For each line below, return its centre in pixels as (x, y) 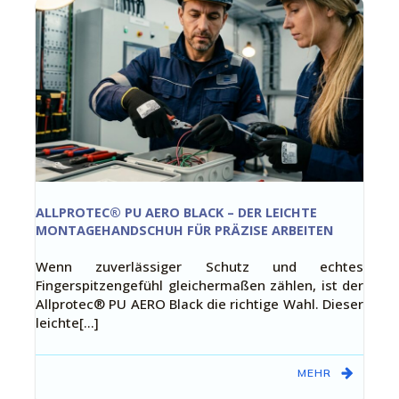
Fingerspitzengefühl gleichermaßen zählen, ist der (199, 285)
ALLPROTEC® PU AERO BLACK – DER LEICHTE (176, 212)
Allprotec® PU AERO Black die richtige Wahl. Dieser (199, 304)
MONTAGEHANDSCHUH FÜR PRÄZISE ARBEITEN (184, 230)
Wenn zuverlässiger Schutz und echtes (199, 266)
